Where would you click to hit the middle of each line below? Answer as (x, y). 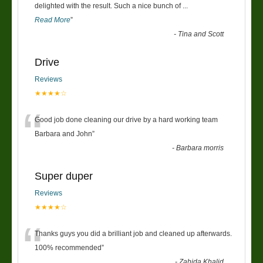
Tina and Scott (201, 34)
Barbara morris (200, 148)
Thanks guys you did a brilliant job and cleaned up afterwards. (133, 233)
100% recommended (68, 247)
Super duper (64, 176)
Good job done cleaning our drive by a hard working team (126, 119)
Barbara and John (63, 134)
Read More (53, 20)
